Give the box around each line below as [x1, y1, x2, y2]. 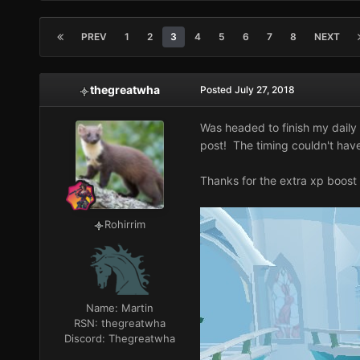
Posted [199, 84, 235, 96]
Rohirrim [104, 218, 146, 231]
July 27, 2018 [234, 84, 295, 96]
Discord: [63, 332, 108, 346]
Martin [121, 301, 153, 315]
